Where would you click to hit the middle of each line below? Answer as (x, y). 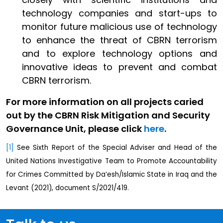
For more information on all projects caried (105, 102)
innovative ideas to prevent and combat (119, 67)
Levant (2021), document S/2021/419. (67, 188)
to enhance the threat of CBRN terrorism (119, 40)
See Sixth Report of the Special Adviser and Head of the (115, 148)
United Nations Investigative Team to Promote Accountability (111, 161)
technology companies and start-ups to (119, 13)
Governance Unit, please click (75, 128)
